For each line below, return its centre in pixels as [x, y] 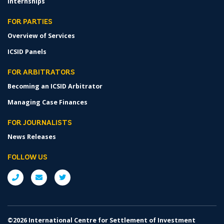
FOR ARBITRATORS [41, 73]
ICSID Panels [27, 52]
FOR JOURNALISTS [40, 123]
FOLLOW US [27, 158]
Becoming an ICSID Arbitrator [55, 86]
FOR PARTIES [30, 22]
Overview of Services [41, 36]
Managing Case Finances [47, 102]
